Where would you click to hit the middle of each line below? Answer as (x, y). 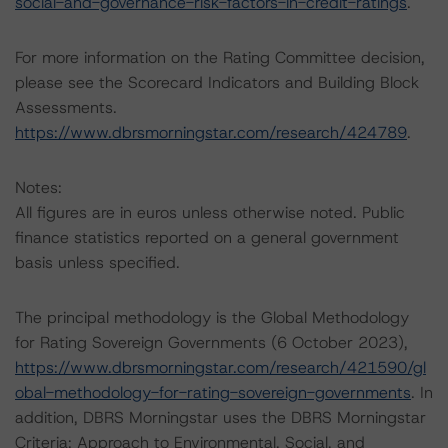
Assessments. (66, 107)
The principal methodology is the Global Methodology (212, 317)
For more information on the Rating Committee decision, (220, 57)
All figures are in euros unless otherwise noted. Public (210, 212)
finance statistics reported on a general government (207, 237)
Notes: (38, 187)
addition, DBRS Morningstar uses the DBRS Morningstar (220, 417)
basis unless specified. (97, 262)
